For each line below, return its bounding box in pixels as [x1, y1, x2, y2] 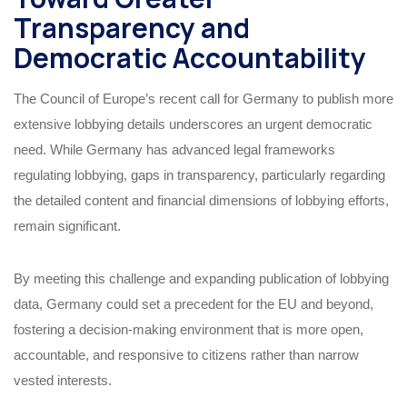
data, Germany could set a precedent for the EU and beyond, [14, 295, 373, 312]
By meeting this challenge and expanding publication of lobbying [14, 270, 389, 286]
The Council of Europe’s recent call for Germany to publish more [14, 90, 393, 106]
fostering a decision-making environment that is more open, [14, 321, 363, 337]
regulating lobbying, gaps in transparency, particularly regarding [14, 166, 385, 183]
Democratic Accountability [14, 38, 366, 76]
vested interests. [14, 372, 112, 388]
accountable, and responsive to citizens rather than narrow [14, 346, 359, 362]
